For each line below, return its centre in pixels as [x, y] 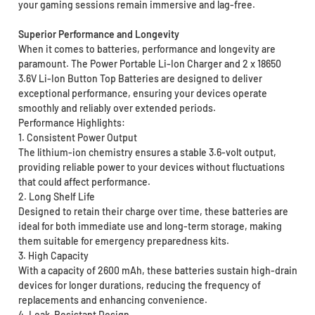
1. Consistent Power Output [77, 138]
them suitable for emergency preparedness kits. [123, 241]
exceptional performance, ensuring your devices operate [142, 94]
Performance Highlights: [71, 123]
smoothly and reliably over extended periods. [117, 108]
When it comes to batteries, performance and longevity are [147, 49]
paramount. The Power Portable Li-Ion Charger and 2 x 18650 [149, 64]
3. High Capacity [53, 256]
